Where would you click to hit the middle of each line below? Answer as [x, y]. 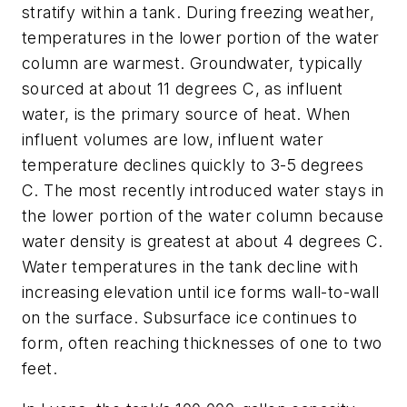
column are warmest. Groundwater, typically [193, 63]
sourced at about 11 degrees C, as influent [183, 88]
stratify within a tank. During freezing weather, [199, 12]
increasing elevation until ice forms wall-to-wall [201, 292]
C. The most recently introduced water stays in [203, 190]
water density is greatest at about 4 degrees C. [203, 241]
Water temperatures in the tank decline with [190, 266]
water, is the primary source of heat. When [186, 114]
